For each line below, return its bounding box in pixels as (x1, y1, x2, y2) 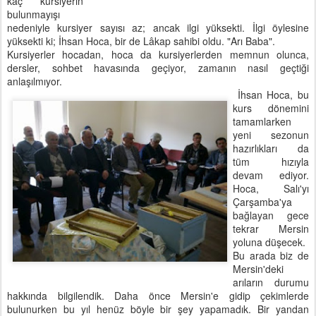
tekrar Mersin (233, 221, 309, 236)
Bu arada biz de (233, 248, 309, 262)
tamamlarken (233, 114, 291, 128)
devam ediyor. (233, 168, 309, 182)
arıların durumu (233, 275, 309, 289)
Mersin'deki (233, 262, 284, 276)
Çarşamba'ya (233, 195, 292, 209)
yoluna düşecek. (233, 235, 305, 249)
